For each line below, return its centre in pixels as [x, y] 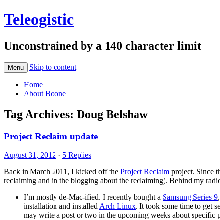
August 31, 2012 [30, 155]
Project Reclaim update [51, 136]
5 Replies [77, 155]
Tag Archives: [40, 114]
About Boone [45, 93]
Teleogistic [39, 19]
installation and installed [61, 206]
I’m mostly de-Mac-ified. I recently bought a [93, 197]
